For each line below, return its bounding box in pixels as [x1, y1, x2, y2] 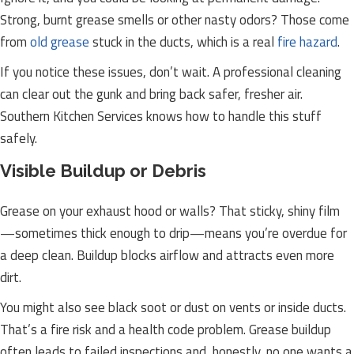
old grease [30, 32, 89, 52]
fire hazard [277, 32, 337, 52]
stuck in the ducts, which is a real [89, 32, 277, 52]
